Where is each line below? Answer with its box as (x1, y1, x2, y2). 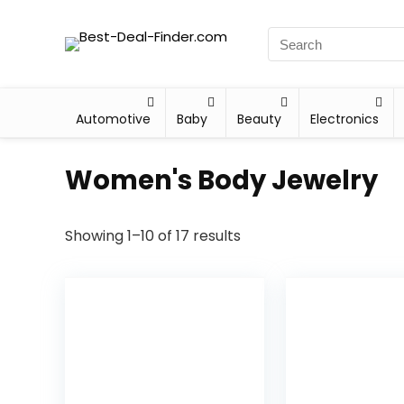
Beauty (237, 110, 282, 128)
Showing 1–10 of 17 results (65, 225, 241, 246)
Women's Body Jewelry (65, 162, 378, 198)
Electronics (309, 110, 379, 128)
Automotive (76, 110, 151, 128)
